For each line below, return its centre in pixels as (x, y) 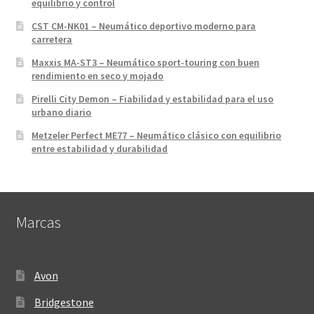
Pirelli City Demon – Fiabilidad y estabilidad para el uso (153, 98)
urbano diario (62, 112)
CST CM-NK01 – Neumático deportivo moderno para (144, 26)
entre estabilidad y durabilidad (100, 148)
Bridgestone (64, 302)
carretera (52, 39)
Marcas (38, 223)
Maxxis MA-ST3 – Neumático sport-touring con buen (146, 62)
